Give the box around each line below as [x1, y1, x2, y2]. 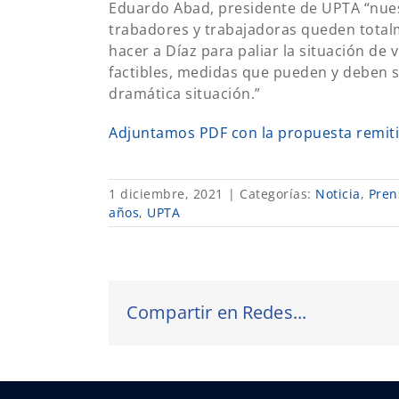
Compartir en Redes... [126, 300, 307, 325]
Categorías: [240, 185, 315, 203]
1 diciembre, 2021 [109, 185, 224, 203]
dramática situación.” [109, 84, 261, 104]
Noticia [315, 185, 361, 203]
